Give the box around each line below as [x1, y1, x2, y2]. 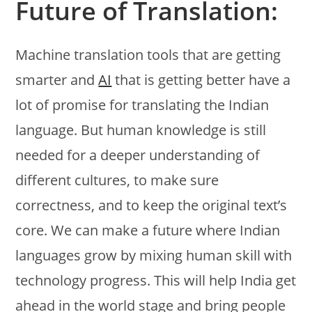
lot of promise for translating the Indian [15, 95, 270, 114]
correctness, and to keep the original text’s [15, 195, 288, 214]
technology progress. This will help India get [15, 270, 297, 290]
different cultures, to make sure [15, 170, 219, 189]
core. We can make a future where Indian [15, 220, 281, 240]
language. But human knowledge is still [15, 120, 267, 139]
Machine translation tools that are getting [15, 45, 281, 64]
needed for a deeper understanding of [15, 145, 260, 164]
